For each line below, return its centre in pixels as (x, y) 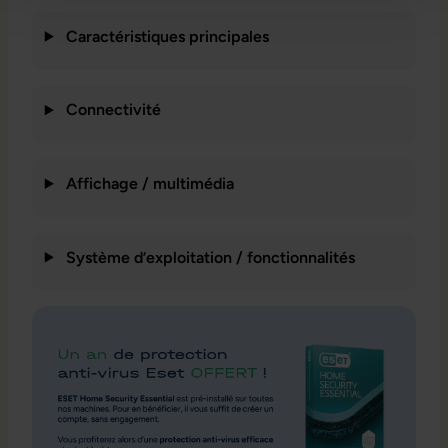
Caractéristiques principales (165, 36)
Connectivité (111, 110)
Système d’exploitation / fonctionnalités (208, 257)
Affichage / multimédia (147, 183)
